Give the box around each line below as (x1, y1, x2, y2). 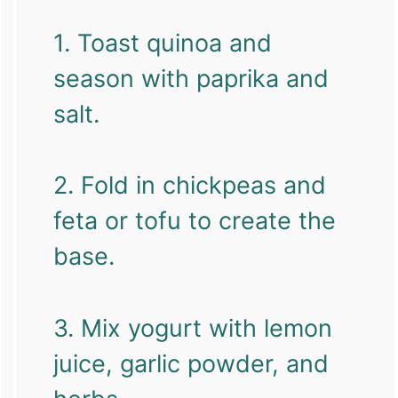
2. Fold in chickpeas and (52, 171, 326, 201)
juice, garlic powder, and (52, 348, 329, 378)
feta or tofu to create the (52, 206, 336, 236)
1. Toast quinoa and (52, 28, 272, 58)
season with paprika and (52, 63, 329, 93)
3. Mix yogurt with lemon (52, 313, 332, 343)
